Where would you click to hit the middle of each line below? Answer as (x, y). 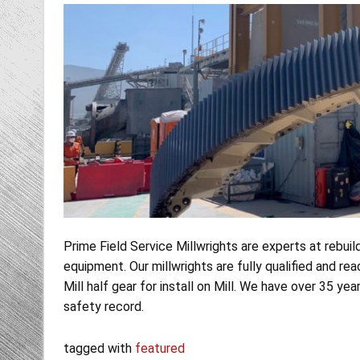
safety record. (103, 306)
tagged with (99, 348)
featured (160, 348)
